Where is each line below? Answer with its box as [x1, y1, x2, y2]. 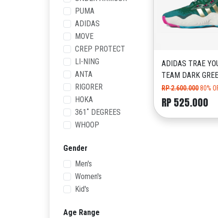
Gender [63, 144, 88, 153]
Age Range [63, 208, 100, 217]
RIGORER [75, 82, 103, 91]
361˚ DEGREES [75, 108, 121, 117]
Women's [75, 172, 102, 181]
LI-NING [75, 57, 99, 66]
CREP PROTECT [75, 44, 125, 54]
